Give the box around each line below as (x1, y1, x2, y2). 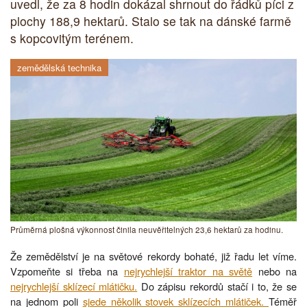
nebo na (252, 263, 297, 278)
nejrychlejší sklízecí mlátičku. (10, 278, 138, 293)
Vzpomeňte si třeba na (10, 263, 124, 278)
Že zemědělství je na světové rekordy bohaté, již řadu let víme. (10, 248, 297, 263)
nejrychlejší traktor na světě (123, 263, 253, 278)
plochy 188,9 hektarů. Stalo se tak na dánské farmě (10, 12, 291, 30)
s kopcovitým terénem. (10, 29, 134, 47)
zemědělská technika (17, 60, 101, 74)
